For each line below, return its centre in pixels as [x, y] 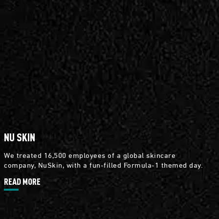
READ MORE [22, 181]
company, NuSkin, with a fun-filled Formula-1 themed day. [103, 165]
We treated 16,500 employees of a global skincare [90, 155]
